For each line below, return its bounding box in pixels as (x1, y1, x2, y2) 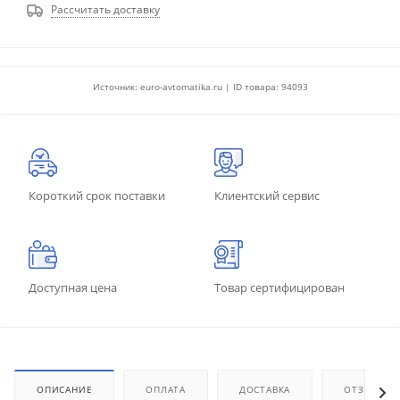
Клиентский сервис (214, 187, 320, 204)
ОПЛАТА (146, 382, 187, 396)
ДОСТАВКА (238, 382, 291, 396)
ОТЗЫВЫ (344, 382, 387, 396)
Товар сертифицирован (214, 279, 345, 296)
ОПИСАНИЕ (37, 382, 93, 396)
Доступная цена (29, 279, 117, 296)
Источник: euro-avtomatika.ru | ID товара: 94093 (92, 79, 308, 93)
